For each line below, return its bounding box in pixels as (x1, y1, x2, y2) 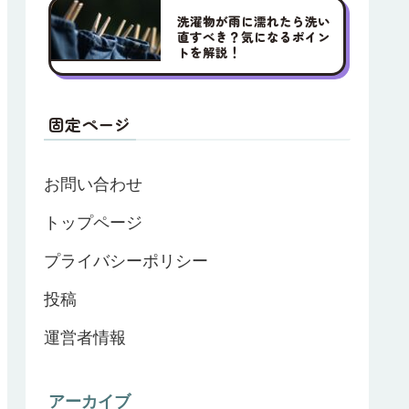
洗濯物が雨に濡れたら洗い (176, 12, 330, 31)
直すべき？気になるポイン (176, 27, 330, 47)
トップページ (44, 214, 142, 233)
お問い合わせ (44, 175, 142, 194)
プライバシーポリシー (44, 252, 208, 271)
